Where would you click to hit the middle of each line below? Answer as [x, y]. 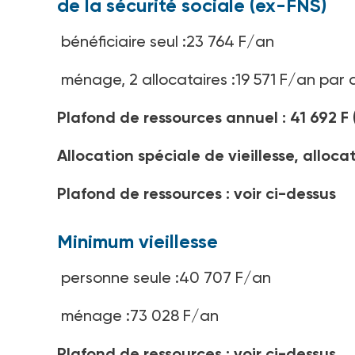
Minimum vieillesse [137, 242]
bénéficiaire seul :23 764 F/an [166, 42]
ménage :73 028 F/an [138, 316]
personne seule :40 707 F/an [164, 278]
